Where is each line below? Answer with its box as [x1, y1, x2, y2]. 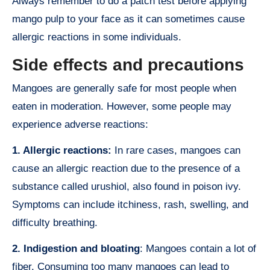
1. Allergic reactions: [12, 145, 111, 157]
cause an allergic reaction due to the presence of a [12, 163, 240, 175]
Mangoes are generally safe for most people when [12, 83, 236, 95]
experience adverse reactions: [12, 119, 148, 131]
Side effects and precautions [12, 55, 244, 74]
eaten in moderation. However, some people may [12, 101, 231, 113]
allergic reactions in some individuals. [12, 31, 181, 43]
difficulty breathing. [12, 217, 98, 229]
